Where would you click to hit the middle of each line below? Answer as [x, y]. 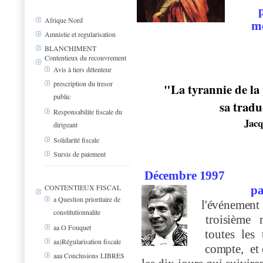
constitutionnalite [77, 212]
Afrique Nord [64, 20]
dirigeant [65, 124]
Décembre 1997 [183, 176]
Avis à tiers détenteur [82, 70]
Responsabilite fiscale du [88, 112]
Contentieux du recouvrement [85, 58]
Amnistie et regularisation [80, 34]
